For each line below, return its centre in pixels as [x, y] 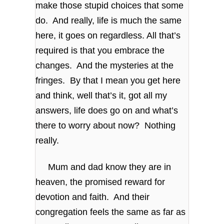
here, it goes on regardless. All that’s [108, 35]
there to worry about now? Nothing [106, 125]
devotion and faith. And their [93, 197]
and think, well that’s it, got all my [101, 95]
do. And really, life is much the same [109, 20]
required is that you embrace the [100, 50]
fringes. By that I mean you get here [108, 80]
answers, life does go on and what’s [107, 110]
